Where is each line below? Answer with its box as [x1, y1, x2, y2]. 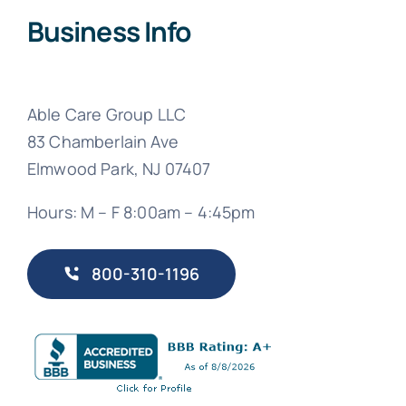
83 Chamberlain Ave [26, 130, 179, 152]
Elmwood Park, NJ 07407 [26, 157, 211, 179]
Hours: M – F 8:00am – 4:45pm [26, 200, 256, 223]
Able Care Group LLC [26, 102, 187, 125]
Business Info [26, 12, 192, 50]
